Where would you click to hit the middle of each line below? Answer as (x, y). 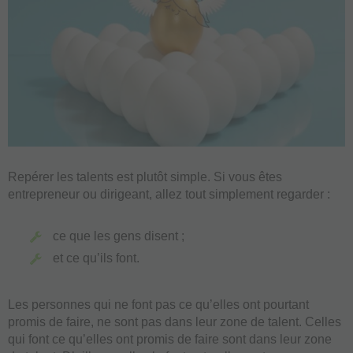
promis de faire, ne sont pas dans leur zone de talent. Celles (175, 321)
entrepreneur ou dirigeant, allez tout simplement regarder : (169, 194)
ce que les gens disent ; (119, 236)
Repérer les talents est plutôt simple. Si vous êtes (145, 176)
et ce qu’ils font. (96, 258)
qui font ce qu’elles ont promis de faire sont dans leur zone (170, 339)
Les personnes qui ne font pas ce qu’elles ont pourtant (158, 304)
